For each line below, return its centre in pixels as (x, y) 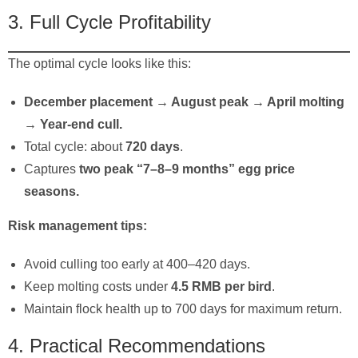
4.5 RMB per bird (221, 286)
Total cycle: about (75, 146)
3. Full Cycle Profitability (109, 22)
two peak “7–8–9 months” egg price (187, 169)
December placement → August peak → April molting (184, 101)
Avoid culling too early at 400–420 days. (137, 264)
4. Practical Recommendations (137, 345)
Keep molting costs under (97, 286)
